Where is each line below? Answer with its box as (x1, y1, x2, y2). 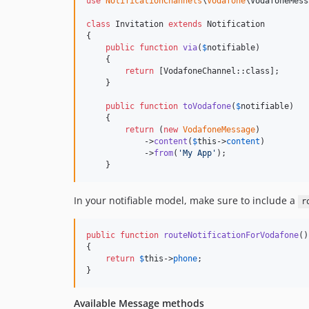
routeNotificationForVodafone (163, 230, 299, 241)
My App (183, 148, 212, 159)
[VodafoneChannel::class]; (154, 66, 279, 77)
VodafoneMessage (183, 125, 255, 135)
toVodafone (183, 101, 231, 112)
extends (168, 19, 202, 30)
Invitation (110, 19, 168, 30)
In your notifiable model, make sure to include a (74, 194, 298, 208)
